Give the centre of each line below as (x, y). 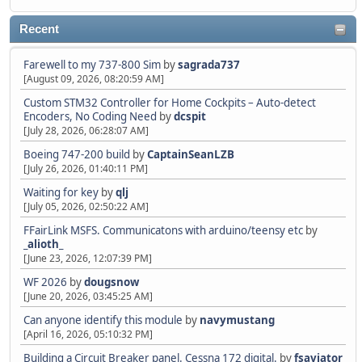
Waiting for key (61, 192)
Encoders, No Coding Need (90, 116)
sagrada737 (209, 65)
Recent (39, 29)
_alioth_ (43, 244)
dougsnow (112, 282)
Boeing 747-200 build (77, 154)
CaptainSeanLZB (191, 154)
